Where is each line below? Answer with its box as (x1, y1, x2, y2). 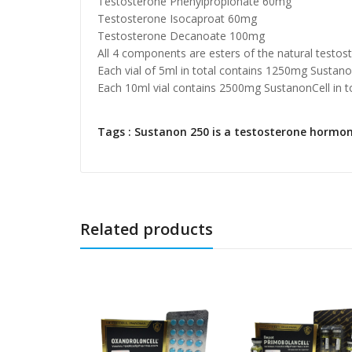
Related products (80, 218, 213, 240)
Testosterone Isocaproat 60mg (97, 11, 257, 27)
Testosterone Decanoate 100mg (97, 28, 265, 44)
